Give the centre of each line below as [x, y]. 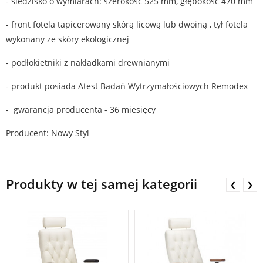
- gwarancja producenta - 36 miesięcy [81, 109]
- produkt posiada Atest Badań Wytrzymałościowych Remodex [127, 86]
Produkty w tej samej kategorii [102, 184]
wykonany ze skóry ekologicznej [68, 39]
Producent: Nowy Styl [48, 133]
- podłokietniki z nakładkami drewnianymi [88, 63]
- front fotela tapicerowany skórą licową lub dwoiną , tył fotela [127, 24]
